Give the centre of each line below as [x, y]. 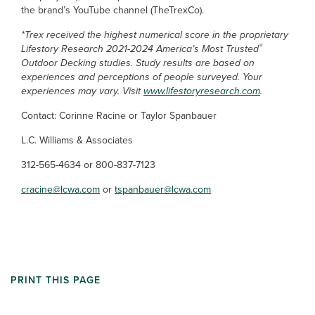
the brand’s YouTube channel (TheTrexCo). [112, 10]
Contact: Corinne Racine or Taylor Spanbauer [119, 116]
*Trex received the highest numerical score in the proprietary [155, 35]
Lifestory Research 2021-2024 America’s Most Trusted [140, 49]
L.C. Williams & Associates [77, 140]
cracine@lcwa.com [60, 189]
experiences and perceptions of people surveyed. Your [142, 77]
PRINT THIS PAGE [56, 280]
